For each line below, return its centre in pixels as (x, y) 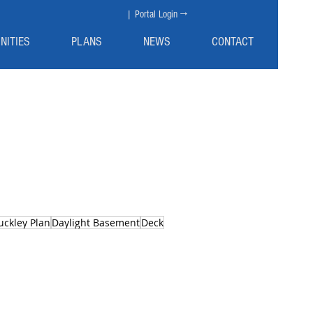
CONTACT (233, 42)
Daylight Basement (96, 223)
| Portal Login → (157, 14)
